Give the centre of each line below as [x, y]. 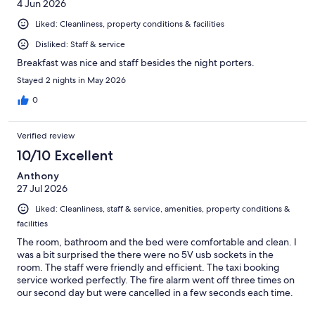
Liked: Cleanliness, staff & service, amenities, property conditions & [163, 209]
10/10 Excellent [65, 156]
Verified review [46, 136]
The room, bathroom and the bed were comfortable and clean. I [157, 242]
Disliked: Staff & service [80, 45]
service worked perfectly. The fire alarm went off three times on [156, 280]
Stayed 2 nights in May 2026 [71, 81]
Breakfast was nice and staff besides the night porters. [136, 63]
